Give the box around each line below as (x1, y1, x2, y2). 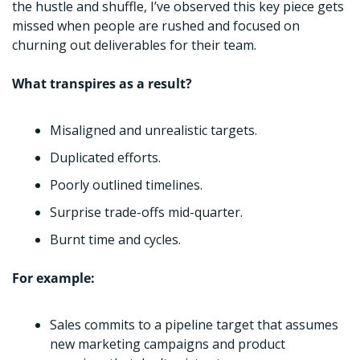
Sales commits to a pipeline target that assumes (50, 316, 338, 334)
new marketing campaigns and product (50, 335, 285, 354)
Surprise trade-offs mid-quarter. (50, 203, 246, 222)
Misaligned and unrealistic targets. (50, 121, 257, 140)
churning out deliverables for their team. (12, 36, 256, 55)
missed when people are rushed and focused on (12, 17, 300, 35)
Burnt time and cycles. (50, 231, 184, 249)
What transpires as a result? (12, 75, 192, 93)
